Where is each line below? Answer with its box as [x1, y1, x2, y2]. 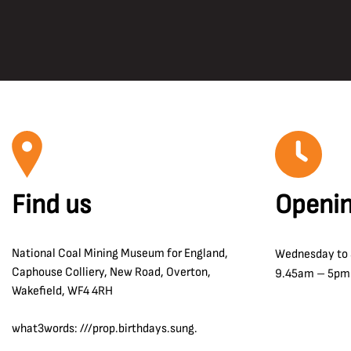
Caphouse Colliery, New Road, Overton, [12, 265, 211, 280]
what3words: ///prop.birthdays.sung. [12, 321, 197, 336]
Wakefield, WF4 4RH [12, 284, 113, 299]
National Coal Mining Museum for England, [12, 246, 228, 261]
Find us [12, 189, 91, 221]
